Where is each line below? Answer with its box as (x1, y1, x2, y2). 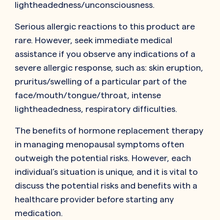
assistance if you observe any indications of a (15, 49, 195, 58)
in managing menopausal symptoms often (15, 139, 184, 149)
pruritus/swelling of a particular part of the (15, 76, 187, 86)
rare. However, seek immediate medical (15, 35, 172, 45)
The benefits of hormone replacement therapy (15, 125, 203, 135)
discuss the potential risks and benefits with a (15, 180, 197, 190)
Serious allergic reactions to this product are (15, 21, 195, 31)
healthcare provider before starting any (15, 194, 174, 204)
